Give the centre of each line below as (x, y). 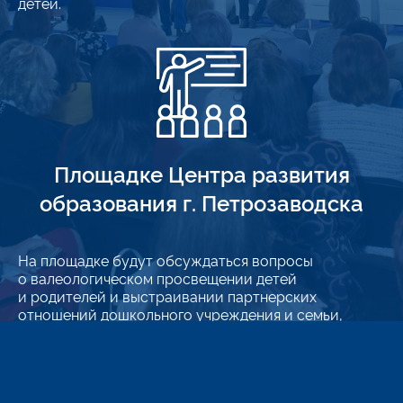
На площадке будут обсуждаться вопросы (166, 260)
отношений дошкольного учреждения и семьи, (180, 314)
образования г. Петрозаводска (201, 202)
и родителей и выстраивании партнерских (167, 296)
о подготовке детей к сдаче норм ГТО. (149, 332)
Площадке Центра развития (201, 173)
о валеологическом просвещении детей (157, 278)
